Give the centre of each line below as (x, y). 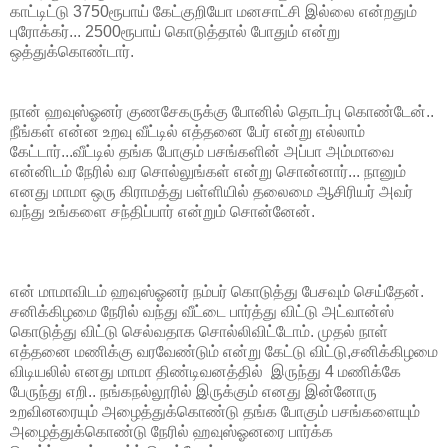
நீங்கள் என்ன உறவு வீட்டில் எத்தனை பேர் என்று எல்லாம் (187, 131)
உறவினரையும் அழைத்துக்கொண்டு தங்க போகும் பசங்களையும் (215, 411)
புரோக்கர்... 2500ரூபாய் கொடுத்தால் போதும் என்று (175, 31)
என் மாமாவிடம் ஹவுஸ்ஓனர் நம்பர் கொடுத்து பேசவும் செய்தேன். (217, 291)
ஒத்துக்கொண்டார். (72, 51)
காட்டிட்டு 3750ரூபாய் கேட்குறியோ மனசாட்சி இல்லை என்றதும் (213, 11)
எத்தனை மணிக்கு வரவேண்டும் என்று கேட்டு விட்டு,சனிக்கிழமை (224, 351)
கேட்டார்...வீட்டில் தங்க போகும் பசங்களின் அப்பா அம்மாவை (204, 151)
